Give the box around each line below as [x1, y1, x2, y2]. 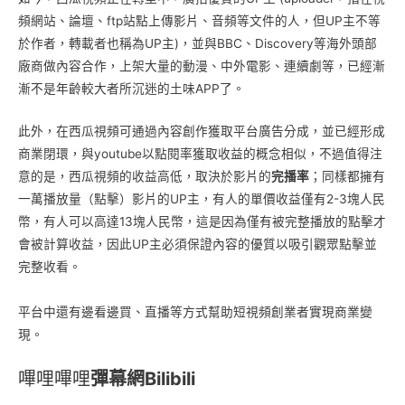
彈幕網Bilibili [90, 367, 195, 390]
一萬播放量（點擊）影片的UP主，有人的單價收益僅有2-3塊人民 [18, 191, 385, 206]
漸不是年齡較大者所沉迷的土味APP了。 [18, 80, 245, 96]
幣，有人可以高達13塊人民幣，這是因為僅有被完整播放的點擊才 [18, 213, 386, 229]
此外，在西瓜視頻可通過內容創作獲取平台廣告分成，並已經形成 [18, 123, 385, 138]
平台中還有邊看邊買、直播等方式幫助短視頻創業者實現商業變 [18, 304, 372, 319]
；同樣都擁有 [309, 168, 385, 184]
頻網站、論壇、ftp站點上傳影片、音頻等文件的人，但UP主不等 [18, 13, 381, 28]
